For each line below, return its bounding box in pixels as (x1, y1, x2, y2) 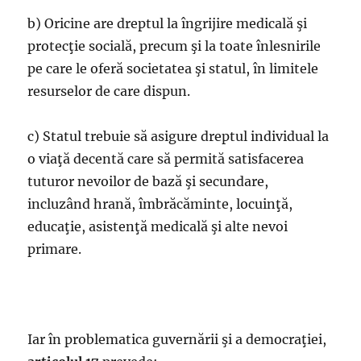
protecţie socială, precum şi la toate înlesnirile (27, 38, 322, 54)
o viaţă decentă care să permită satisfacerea (27, 151, 305, 167)
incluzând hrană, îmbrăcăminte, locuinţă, (27, 196, 293, 212)
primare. (27, 241, 82, 257)
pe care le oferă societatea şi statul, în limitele (27, 60, 319, 77)
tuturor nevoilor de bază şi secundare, (27, 173, 269, 189)
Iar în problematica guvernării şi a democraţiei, (27, 331, 327, 347)
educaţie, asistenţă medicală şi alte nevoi (27, 218, 288, 234)
